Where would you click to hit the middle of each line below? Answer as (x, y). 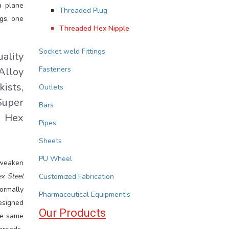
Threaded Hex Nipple (94, 28)
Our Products (72, 213)
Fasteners (55, 69)
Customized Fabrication (76, 177)
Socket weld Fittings (72, 51)
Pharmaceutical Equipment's (85, 194)
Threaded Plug (83, 10)
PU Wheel (55, 159)
